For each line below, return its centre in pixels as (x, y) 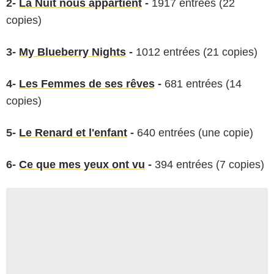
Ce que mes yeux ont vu (82, 164)
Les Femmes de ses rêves (87, 83)
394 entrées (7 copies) (208, 164)
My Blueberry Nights (72, 52)
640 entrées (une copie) (194, 132)
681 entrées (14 (202, 83)
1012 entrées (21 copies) (195, 52)
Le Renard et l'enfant (73, 132)
